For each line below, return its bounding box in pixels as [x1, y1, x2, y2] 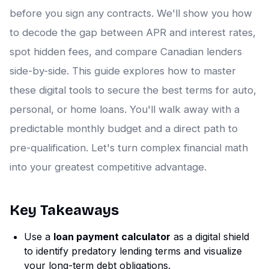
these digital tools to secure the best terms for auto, [10, 84, 256, 97]
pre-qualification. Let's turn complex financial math [10, 142, 248, 154]
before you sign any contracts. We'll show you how [10, 7, 252, 20]
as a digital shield [171, 231, 249, 243]
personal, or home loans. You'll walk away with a [10, 103, 240, 116]
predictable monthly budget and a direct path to [10, 122, 238, 135]
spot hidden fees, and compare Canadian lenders [10, 46, 242, 58]
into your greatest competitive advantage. [10, 161, 207, 174]
